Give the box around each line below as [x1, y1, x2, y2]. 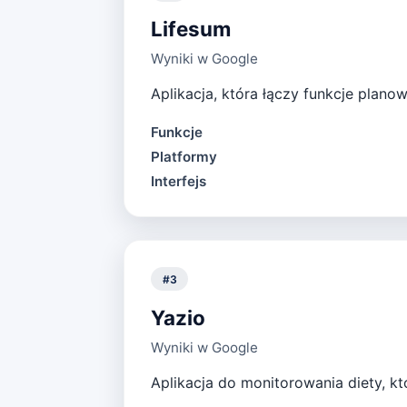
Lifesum [150, 16, 231, 42]
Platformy [150, 148, 217, 166]
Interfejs [150, 173, 206, 191]
